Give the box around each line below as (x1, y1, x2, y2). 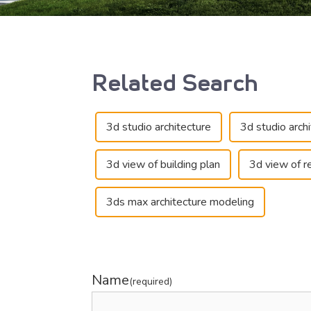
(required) (129, 274, 172, 288)
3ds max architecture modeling (106, 194, 254, 210)
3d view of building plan (106, 156, 220, 172)
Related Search (92, 64, 258, 99)
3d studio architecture (106, 119, 211, 135)
